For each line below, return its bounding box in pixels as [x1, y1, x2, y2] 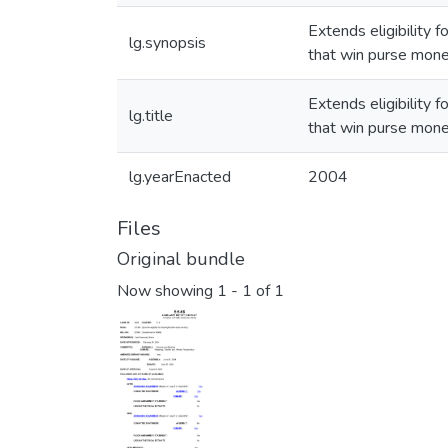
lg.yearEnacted [129, 166, 231, 188]
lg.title [129, 105, 173, 127]
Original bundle [117, 247, 245, 271]
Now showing [117, 280, 217, 303]
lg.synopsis [129, 32, 206, 54]
